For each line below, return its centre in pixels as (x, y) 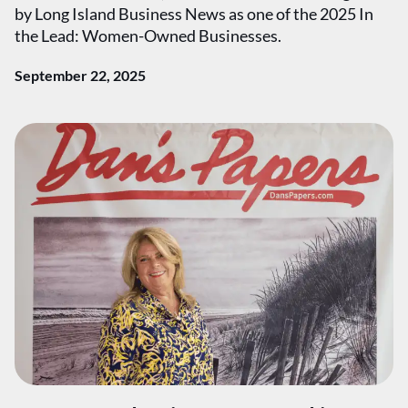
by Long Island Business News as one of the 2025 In (194, 14)
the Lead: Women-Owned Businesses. (148, 36)
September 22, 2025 (80, 75)
